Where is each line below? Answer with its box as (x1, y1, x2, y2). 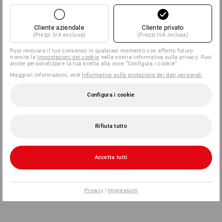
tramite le (10, 54, 38, 60)
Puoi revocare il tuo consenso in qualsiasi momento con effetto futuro (10, 47, 193, 54)
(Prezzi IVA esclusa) (33, 31, 86, 38)
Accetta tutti (94, 154, 128, 161)
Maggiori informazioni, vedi (10, 71, 82, 78)
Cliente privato (142, 23, 184, 31)
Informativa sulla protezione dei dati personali (82, 71, 202, 78)
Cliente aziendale (34, 23, 85, 31)
